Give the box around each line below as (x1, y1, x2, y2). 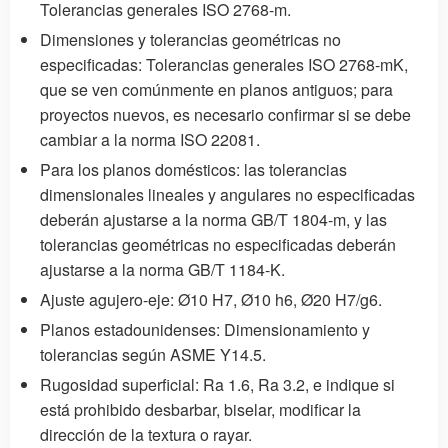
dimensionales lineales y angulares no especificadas (40, 182, 415, 206)
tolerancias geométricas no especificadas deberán (40, 232, 396, 256)
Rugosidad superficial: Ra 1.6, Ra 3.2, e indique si (40, 372, 395, 396)
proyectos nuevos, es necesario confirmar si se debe (40, 102, 411, 126)
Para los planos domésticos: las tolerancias (40, 157, 347, 181)
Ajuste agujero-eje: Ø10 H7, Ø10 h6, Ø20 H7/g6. (40, 287, 382, 311)
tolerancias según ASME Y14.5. (40, 342, 266, 366)
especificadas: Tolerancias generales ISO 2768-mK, (40, 52, 408, 76)
